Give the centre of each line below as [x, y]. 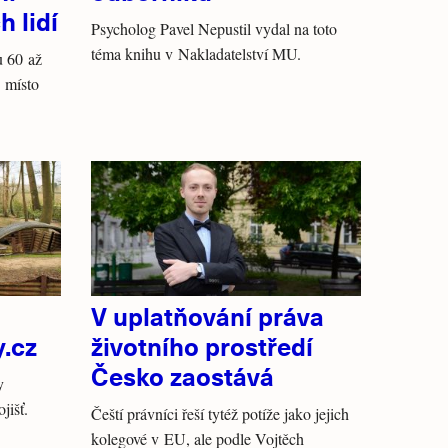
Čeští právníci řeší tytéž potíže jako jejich [220, 413]
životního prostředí [202, 345]
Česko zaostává [182, 375]
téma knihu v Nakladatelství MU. [196, 53]
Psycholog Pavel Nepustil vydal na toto [214, 28]
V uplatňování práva [207, 315]
